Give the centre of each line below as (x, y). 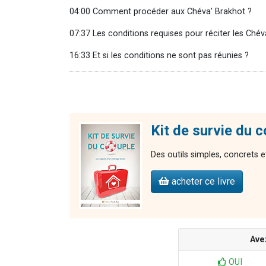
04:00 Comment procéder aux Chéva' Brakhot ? (161, 12)
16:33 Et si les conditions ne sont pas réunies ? (159, 56)
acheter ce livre (202, 182)
